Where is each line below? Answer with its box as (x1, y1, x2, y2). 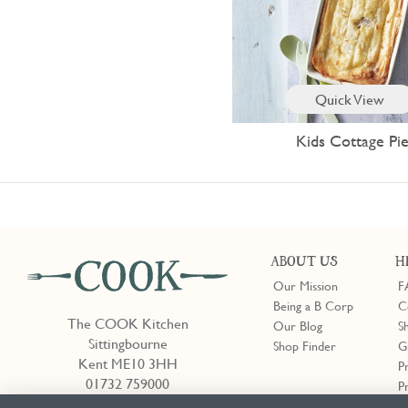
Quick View (315, 90, 385, 109)
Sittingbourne (87, 334, 168, 353)
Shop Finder (273, 337, 337, 354)
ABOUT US (270, 255, 339, 271)
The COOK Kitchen (66, 314, 189, 333)
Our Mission (273, 277, 339, 294)
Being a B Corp (273, 297, 354, 314)
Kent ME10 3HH (77, 354, 178, 373)
